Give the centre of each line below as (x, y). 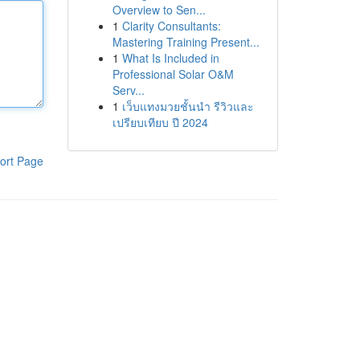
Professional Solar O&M (173, 74)
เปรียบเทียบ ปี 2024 (160, 122)
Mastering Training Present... (186, 42)
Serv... (128, 90)
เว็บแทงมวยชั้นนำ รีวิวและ (188, 106)
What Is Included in (170, 58)
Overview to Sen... (159, 10)
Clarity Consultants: (171, 26)
